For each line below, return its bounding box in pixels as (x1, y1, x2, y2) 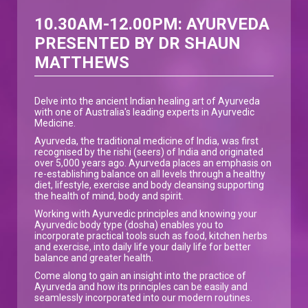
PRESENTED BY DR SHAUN (34, 33, 241, 53)
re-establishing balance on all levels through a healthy (34, 168, 265, 179)
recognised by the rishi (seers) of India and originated (34, 146, 263, 157)
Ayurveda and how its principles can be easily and (34, 280, 247, 292)
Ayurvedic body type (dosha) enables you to (34, 219, 223, 230)
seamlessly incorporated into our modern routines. (34, 291, 252, 303)
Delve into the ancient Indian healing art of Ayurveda (34, 95, 260, 107)
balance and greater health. (34, 252, 153, 263)
